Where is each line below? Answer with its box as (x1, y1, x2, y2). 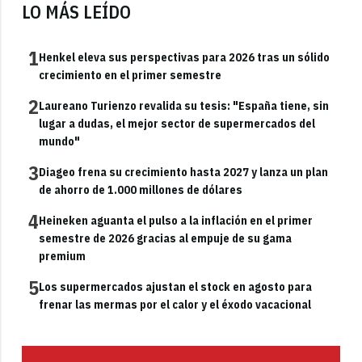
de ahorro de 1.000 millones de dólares (39, 183, 243, 198)
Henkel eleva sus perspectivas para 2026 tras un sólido (39, 50, 330, 65)
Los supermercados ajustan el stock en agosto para (39, 280, 313, 295)
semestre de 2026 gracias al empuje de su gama (39, 231, 293, 246)
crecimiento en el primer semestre (39, 68, 222, 83)
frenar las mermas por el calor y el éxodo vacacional (39, 297, 312, 313)
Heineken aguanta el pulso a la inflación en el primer (39, 213, 314, 229)
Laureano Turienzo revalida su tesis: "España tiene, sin (39, 99, 330, 114)
